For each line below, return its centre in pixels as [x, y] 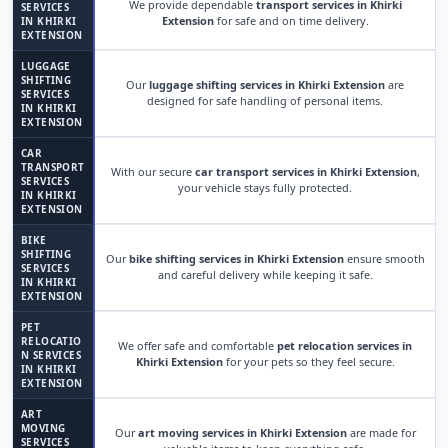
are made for [381, 432]
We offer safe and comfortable [197, 345]
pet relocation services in [344, 345]
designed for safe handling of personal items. [265, 100]
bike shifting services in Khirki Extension [236, 258]
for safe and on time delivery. [291, 20]
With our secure [152, 171]
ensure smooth [384, 258]
